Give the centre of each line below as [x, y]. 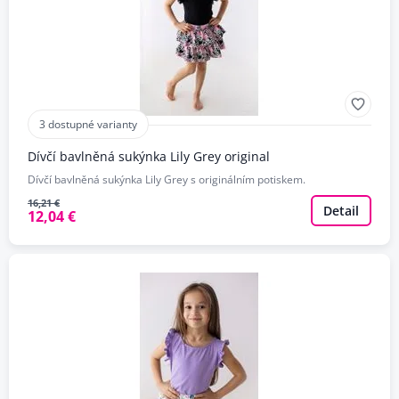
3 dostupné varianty [88, 124]
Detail [341, 211]
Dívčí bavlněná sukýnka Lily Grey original [148, 156]
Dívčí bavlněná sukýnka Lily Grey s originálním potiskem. [166, 179]
